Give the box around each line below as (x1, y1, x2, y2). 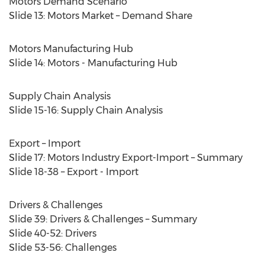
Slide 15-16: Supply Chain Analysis (9, 105, 163, 116)
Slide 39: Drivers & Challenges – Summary (9, 214, 197, 225)
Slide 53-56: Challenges (9, 242, 117, 253)
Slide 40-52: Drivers (9, 228, 96, 239)
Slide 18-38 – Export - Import (9, 166, 138, 177)
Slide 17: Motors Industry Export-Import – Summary (9, 152, 243, 163)
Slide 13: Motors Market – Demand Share (9, 10, 192, 21)
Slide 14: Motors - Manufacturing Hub (9, 57, 177, 69)
